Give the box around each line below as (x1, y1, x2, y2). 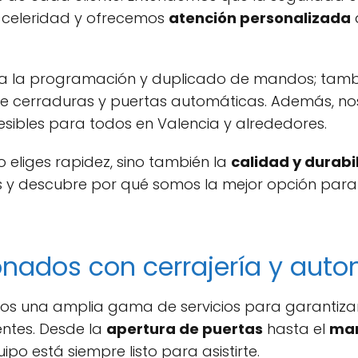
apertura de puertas (106, 318, 263, 339)
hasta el (263, 318, 329, 339)
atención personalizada (169, 7, 351, 28)
